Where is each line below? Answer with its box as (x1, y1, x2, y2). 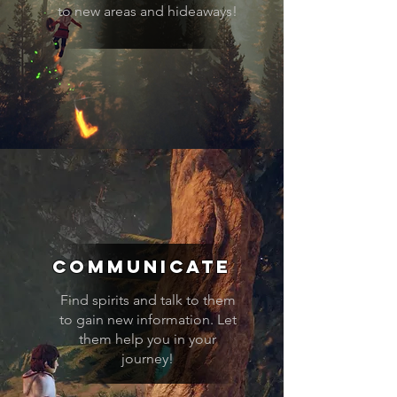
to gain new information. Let (58, 311, 237, 328)
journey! (121, 350, 174, 367)
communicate (52, 255, 231, 277)
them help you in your (79, 331, 216, 347)
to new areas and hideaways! (58, 3, 237, 19)
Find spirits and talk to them (59, 292, 236, 308)
